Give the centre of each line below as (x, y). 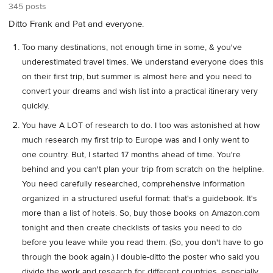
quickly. (36, 106)
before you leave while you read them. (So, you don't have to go (143, 243)
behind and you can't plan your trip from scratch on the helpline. (143, 170)
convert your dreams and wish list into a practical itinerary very (140, 91)
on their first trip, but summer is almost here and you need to (137, 76)
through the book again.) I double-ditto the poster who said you (141, 257)
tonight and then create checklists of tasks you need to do (132, 228)
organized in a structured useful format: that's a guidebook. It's (140, 199)
